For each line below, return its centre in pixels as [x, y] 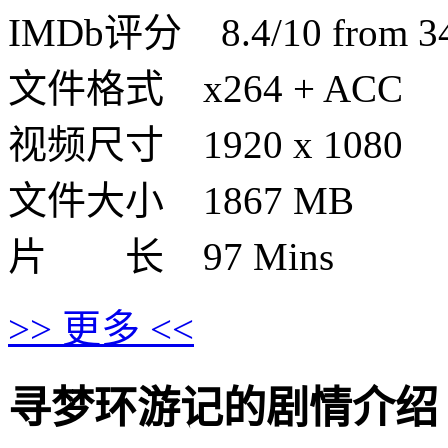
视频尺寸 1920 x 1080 [205, 144]
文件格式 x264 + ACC [205, 88]
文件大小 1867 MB [181, 200]
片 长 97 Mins [171, 256]
